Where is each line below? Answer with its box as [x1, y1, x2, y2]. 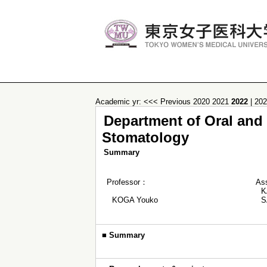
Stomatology [102, 129, 189, 145]
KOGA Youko [112, 195, 158, 204]
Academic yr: [95, 97, 144, 106]
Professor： [107, 178, 148, 187]
